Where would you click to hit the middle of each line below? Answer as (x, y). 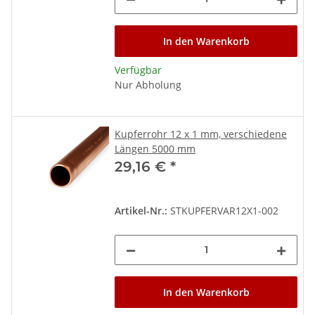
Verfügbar (138, 70)
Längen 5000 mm (155, 148)
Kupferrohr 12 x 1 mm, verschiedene (201, 134)
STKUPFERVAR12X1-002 (223, 210)
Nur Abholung (148, 84)
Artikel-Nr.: (141, 210)
